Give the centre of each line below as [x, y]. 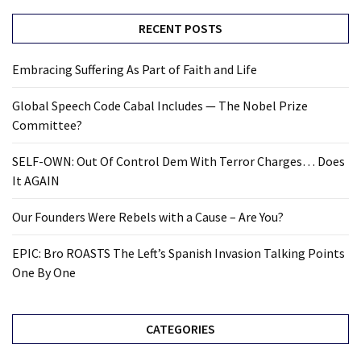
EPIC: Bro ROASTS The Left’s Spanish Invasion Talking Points [178, 253]
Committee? [47, 125]
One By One [44, 273]
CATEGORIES [180, 329]
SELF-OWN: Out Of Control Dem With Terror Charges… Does [178, 162]
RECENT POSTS [180, 29]
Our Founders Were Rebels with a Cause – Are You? [148, 217]
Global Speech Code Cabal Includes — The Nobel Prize [160, 106]
